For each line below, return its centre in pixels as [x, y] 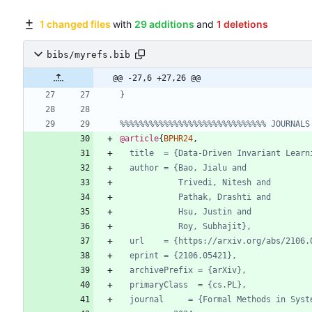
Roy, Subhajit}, [215, 227]
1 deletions [242, 24]
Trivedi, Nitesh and [225, 183]
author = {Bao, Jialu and [188, 168]
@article [139, 139]
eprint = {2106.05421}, [183, 256]
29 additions [164, 24]
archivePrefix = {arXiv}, [188, 271]
